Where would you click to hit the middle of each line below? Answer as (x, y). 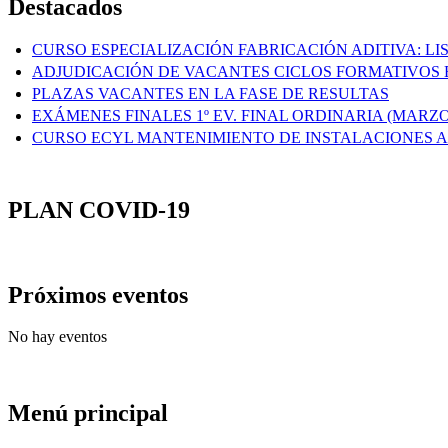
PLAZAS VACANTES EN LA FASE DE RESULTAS (210, 93)
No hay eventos (57, 337)
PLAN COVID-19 (99, 209)
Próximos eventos (98, 294)
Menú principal (88, 413)
